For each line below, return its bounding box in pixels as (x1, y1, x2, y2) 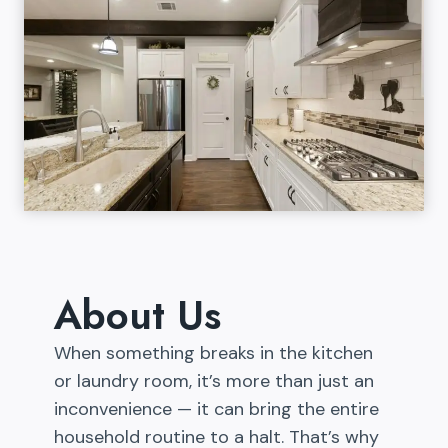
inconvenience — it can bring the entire (54, 396, 379, 421)
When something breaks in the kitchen (54, 340, 373, 365)
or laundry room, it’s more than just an (54, 368, 374, 393)
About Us (54, 285, 221, 344)
